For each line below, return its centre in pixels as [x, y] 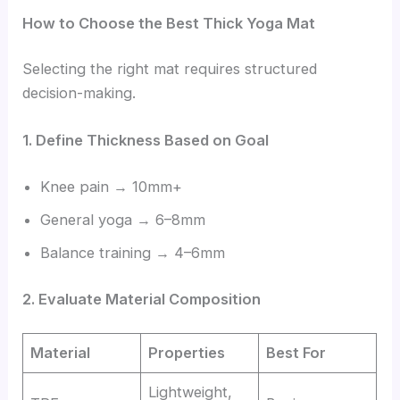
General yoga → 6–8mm [123, 220]
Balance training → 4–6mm [133, 253]
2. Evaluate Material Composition [142, 299]
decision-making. [79, 93]
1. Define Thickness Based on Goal [146, 141]
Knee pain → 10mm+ [112, 187]
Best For [296, 353]
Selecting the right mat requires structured [170, 69]
